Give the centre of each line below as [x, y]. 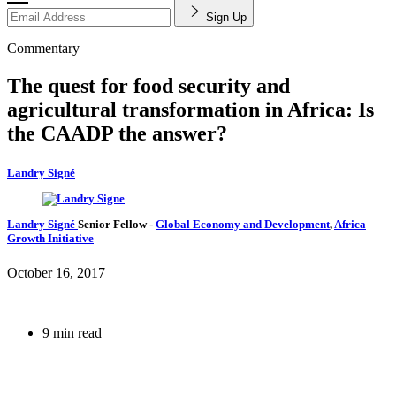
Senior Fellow [114, 225]
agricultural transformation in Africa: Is [190, 110]
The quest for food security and [148, 86]
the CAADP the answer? [117, 134]
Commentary [43, 49]
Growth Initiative [50, 239]
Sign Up [226, 18]
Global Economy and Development [243, 225]
